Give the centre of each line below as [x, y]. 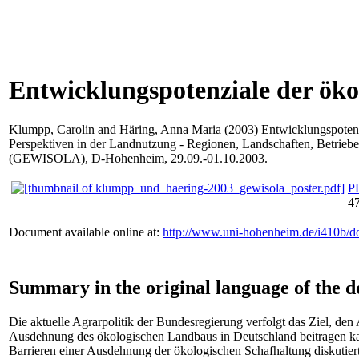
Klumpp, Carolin [52, 129]
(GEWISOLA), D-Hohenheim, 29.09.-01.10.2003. [138, 158]
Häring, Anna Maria [170, 129]
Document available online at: [86, 232]
